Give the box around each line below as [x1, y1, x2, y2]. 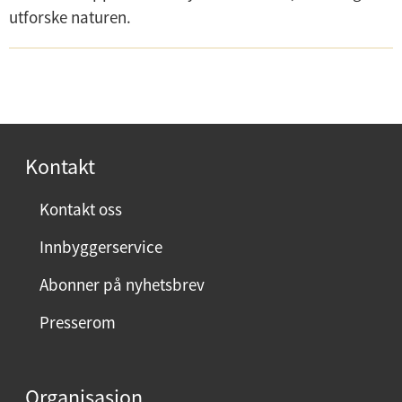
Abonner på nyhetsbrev [39, 274, 205, 296]
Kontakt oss [39, 198, 122, 221]
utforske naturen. [9, 5, 131, 28]
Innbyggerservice [39, 236, 162, 258]
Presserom [39, 311, 116, 334]
